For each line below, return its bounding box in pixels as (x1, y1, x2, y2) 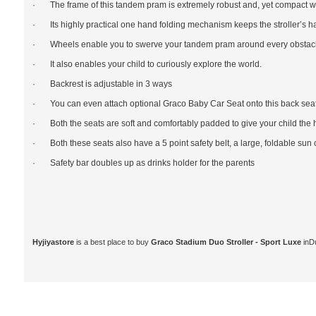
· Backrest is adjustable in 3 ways (32, 79, 172, 90)
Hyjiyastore (32, 238, 74, 247)
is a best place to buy (73, 238, 151, 247)
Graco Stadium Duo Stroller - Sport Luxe (150, 238, 303, 247)
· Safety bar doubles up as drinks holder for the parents (32, 158, 255, 169)
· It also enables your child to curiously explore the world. (32, 59, 262, 70)
